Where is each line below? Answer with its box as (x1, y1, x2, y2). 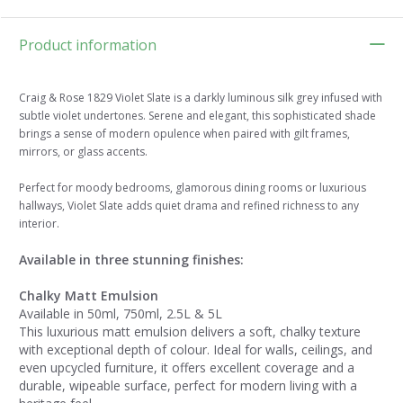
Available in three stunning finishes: (19, 251, 244, 269)
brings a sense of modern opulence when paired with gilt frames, (19, 126, 350, 142)
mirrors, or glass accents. (19, 144, 148, 160)
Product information (19, 35, 157, 56)
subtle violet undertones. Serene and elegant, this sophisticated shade (19, 108, 376, 124)
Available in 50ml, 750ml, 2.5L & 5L (19, 305, 222, 323)
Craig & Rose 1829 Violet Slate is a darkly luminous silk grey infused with (19, 90, 382, 106)
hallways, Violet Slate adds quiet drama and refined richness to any (19, 198, 359, 214)
